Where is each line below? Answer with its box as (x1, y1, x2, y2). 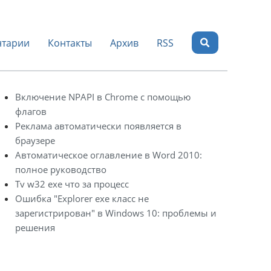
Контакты (48, 36, 93, 50)
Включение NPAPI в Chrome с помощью (15, 91, 191, 103)
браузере (15, 134, 55, 146)
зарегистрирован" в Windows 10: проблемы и (15, 207, 217, 219)
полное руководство (15, 163, 106, 175)
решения (15, 221, 55, 233)
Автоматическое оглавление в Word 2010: (15, 149, 202, 161)
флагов (15, 105, 47, 117)
